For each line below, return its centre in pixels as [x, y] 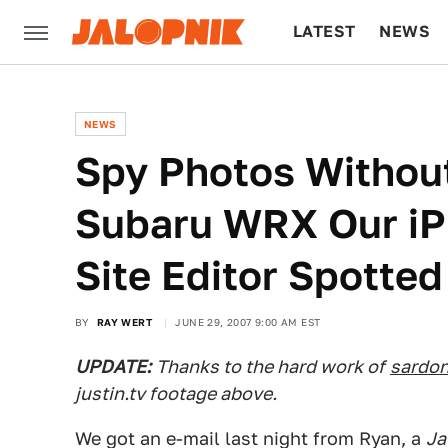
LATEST [324, 31]
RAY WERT [124, 322]
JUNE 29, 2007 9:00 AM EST [248, 322]
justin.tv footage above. [176, 393]
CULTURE [331, 95]
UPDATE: [113, 366]
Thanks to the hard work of [270, 366]
